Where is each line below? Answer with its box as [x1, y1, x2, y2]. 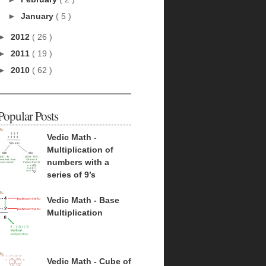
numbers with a [46, 157, 109, 167]
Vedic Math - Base [46, 195, 119, 205]
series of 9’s [46, 169, 96, 179]
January [20, 11, 56, 21]
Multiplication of [46, 144, 113, 154]
